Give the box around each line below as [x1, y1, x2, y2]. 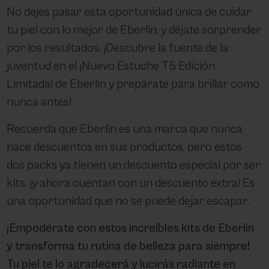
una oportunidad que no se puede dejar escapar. [7, 195, 250, 209]
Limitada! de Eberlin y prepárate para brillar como [7, 77, 260, 92]
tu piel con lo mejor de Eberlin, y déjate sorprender [7, 23, 262, 38]
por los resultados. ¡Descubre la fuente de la [7, 41, 229, 56]
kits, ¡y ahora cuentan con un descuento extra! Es [7, 177, 255, 191]
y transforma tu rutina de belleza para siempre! [7, 240, 250, 254]
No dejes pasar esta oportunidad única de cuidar [7, 5, 252, 20]
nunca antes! [7, 95, 72, 110]
